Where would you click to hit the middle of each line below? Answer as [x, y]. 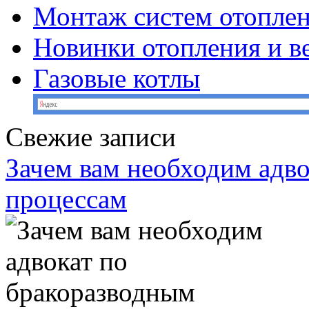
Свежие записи [91, 137]
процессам [66, 199]
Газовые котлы [117, 78]
